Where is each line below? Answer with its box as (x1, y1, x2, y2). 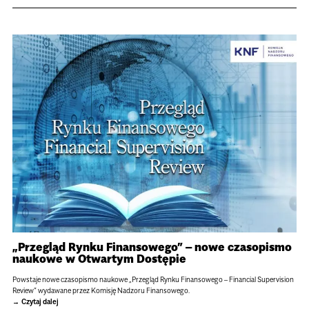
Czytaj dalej (21, 297, 59, 306)
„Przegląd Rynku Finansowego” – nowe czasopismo (12, 239, 292, 254)
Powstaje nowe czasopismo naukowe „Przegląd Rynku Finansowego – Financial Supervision (12, 275, 294, 283)
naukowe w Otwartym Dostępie (12, 251, 186, 266)
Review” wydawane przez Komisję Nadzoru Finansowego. (12, 286, 190, 295)
